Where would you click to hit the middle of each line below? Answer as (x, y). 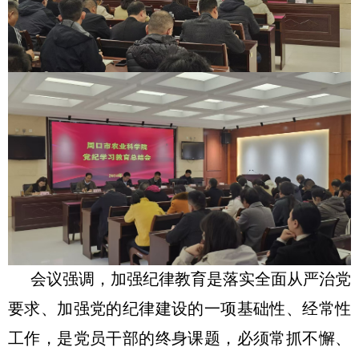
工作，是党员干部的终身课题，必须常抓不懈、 (179, 339)
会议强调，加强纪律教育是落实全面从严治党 (191, 280)
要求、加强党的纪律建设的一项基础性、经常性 (179, 310)
